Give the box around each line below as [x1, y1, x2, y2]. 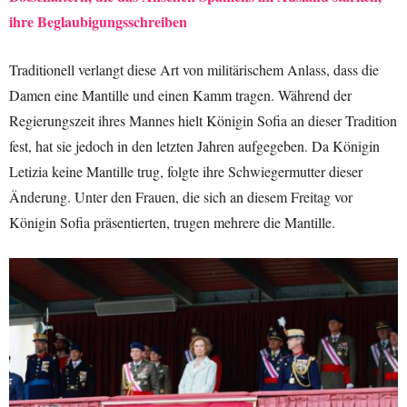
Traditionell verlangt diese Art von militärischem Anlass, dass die [9, 59, 379, 79]
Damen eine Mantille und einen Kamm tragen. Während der [9, 84, 352, 104]
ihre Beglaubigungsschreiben [9, 10, 187, 32]
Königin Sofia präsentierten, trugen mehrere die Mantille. [9, 212, 335, 232]
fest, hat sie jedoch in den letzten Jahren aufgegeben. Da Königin [9, 135, 380, 155]
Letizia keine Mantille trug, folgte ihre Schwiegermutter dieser [9, 161, 362, 181]
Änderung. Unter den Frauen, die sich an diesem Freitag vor [9, 186, 352, 206]
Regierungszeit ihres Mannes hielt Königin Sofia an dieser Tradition [9, 110, 397, 130]
